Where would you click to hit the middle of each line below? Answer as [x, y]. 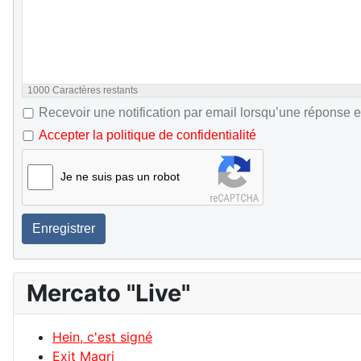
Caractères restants [94, 91]
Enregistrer [64, 229]
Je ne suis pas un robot [120, 177]
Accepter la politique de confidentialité [147, 135]
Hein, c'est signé [102, 337]
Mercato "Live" [108, 293]
